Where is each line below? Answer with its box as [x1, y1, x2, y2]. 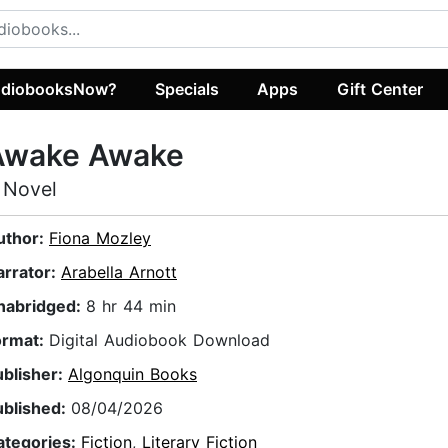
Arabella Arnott [61, 262, 177, 283]
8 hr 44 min [86, 296, 176, 317]
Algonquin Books [68, 364, 197, 385]
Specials [155, 78, 220, 99]
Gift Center [336, 78, 423, 99]
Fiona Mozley [49, 228, 151, 249]
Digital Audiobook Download [49, 330, 270, 351]
